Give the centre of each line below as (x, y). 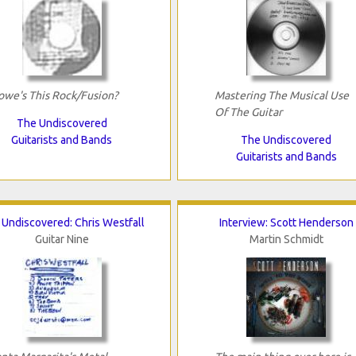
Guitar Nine (62, 240)
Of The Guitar (248, 112)
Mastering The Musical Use (281, 96)
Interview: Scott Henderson (286, 223)
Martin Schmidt (286, 240)
